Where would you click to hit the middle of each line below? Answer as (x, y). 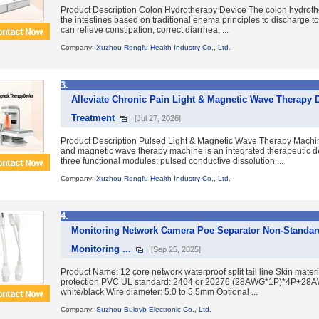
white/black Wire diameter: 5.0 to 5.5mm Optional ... (159, 292)
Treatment (93, 118)
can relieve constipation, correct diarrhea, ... (145, 30)
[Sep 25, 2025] (176, 249)
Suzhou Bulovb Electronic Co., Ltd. (154, 309)
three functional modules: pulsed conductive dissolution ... (172, 161)
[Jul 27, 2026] (158, 118)
